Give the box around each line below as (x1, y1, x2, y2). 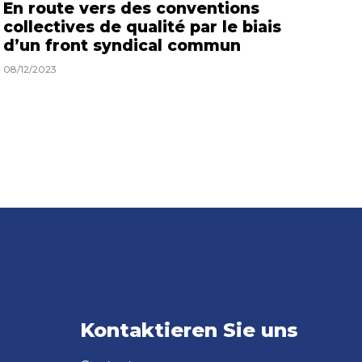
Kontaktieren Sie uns (79, 318, 298, 343)
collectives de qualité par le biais (2, 18, 281, 37)
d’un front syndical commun (2, 36, 241, 56)
